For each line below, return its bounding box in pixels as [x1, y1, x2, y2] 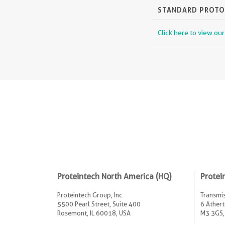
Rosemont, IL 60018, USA [57, 208, 131, 217]
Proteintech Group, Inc [57, 190, 122, 199]
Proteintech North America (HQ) [57, 171, 171, 181]
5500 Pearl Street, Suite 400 [57, 199, 141, 208]
